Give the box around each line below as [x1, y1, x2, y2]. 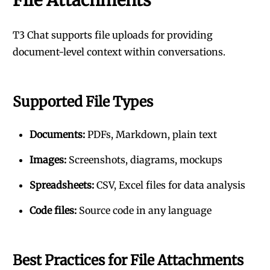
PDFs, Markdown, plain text [85, 128, 217, 140]
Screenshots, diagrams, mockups [66, 154, 222, 166]
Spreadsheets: [30, 179, 94, 191]
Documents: [30, 128, 85, 140]
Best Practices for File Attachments [13, 251, 243, 269]
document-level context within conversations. [13, 46, 225, 58]
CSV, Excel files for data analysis [94, 179, 245, 191]
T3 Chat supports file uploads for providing [13, 29, 213, 41]
